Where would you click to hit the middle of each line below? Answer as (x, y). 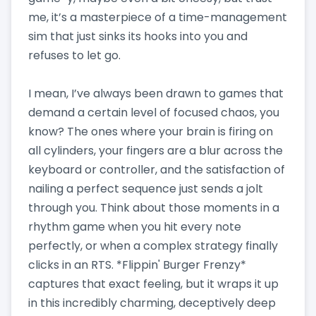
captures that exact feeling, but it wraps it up (153, 284)
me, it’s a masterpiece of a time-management (158, 17)
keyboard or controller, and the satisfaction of (157, 169)
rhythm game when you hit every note (135, 226)
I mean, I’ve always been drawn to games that (156, 93)
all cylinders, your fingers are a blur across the (156, 150)
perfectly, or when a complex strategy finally (153, 245)
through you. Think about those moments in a (154, 207)
